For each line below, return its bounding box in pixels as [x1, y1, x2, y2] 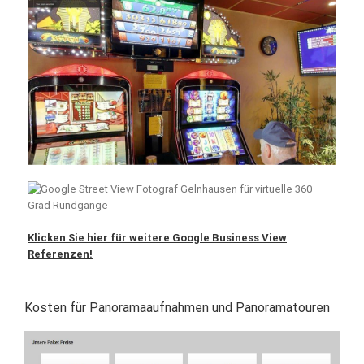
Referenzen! [28, 247, 93, 260]
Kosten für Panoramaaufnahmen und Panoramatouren [24, 299, 330, 315]
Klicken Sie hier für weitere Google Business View [28, 231, 287, 244]
